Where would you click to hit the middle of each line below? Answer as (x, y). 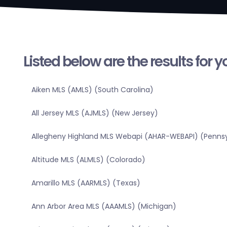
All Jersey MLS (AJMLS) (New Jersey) (94, 113)
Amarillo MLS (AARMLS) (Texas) (86, 183)
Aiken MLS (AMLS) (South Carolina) (92, 90)
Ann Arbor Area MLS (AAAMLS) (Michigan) (104, 206)
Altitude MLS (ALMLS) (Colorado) (88, 160)
